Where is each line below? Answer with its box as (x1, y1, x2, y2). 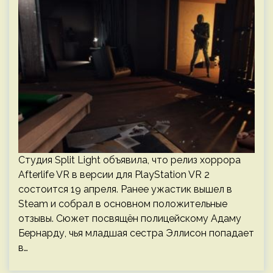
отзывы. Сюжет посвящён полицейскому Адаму (18, 213, 241, 224)
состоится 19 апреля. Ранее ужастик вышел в (18, 183, 232, 195)
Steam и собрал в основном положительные (18, 198, 227, 210)
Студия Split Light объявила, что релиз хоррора (18, 154, 241, 166)
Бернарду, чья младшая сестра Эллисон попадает (18, 227, 254, 239)
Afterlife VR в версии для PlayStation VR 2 (18, 169, 210, 180)
